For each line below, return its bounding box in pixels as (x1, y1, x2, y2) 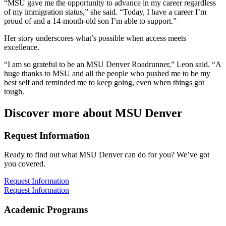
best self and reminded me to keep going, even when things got (4, 78, 204, 87)
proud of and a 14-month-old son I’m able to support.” (4, 16, 177, 25)
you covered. (4, 159, 45, 168)
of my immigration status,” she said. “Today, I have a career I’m (4, 7, 206, 16)
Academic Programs (4, 204, 88, 215)
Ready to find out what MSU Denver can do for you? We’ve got (4, 150, 209, 159)
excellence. (4, 42, 39, 51)
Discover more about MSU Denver (4, 106, 183, 120)
